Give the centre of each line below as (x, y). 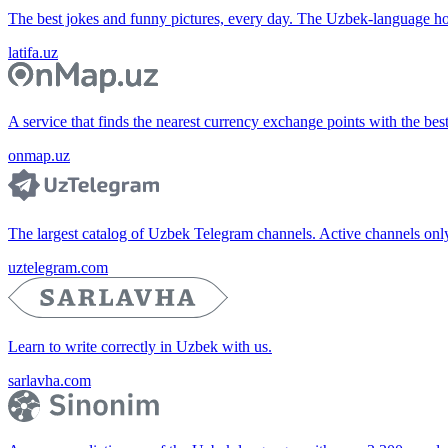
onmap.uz (39, 156)
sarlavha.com (49, 381)
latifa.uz (33, 52)
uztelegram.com (58, 268)
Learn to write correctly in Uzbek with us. (140, 347)
